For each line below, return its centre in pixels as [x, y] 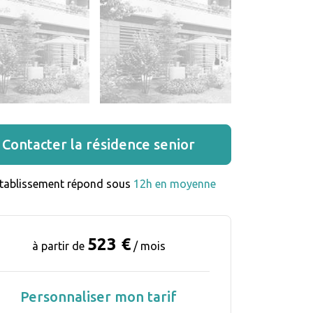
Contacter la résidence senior [99, 144]
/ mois [148, 246]
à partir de [59, 246]
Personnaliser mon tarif [99, 296]
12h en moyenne [175, 183]
